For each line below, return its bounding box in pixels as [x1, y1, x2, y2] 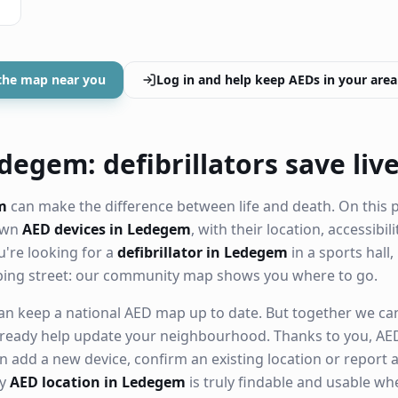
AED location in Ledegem [10, 372, 186, 392]
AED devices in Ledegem [22, 219, 191, 239]
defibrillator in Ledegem [117, 243, 288, 262]
